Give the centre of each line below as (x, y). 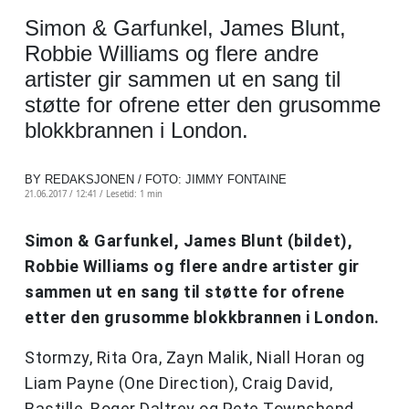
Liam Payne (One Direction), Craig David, (178, 383)
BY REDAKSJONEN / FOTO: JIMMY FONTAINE (156, 180)
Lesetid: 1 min (134, 194)
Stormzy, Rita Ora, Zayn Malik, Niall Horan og (195, 358)
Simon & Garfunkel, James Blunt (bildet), (189, 241)
